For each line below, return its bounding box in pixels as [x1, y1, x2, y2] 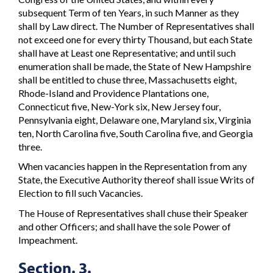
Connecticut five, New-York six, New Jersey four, [18, 100, 221, 112]
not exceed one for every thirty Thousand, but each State [18, 33, 252, 45]
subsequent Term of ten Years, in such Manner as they [18, 6, 239, 18]
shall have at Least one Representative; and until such [18, 46, 236, 58]
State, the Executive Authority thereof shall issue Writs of [18, 174, 255, 186]
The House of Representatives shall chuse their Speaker [18, 207, 248, 219]
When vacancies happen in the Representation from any [18, 160, 247, 172]
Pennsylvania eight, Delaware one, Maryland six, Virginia [18, 113, 251, 126]
